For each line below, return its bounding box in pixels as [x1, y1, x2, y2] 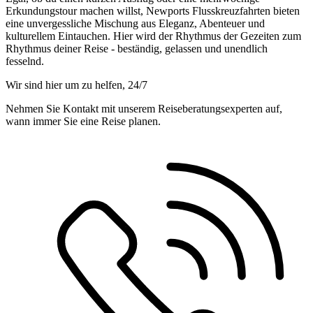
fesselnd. [6, 55, 44, 68]
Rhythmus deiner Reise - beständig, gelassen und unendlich [6, 43, 268, 55]
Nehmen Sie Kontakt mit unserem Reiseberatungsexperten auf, [6, 103, 282, 115]
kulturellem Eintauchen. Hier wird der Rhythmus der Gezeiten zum [6, 30, 301, 43]
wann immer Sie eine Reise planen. [6, 115, 161, 128]
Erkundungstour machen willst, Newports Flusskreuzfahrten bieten [6, 5, 300, 17]
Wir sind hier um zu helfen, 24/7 [6, 79, 147, 92]
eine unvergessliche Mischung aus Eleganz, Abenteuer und [6, 17, 265, 30]
